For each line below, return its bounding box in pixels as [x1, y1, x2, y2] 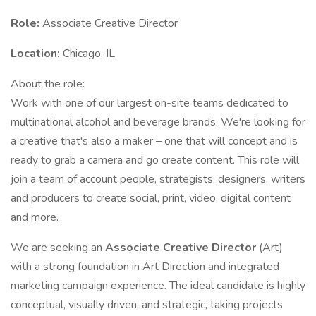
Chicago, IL [63, 46, 115, 61]
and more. [11, 209, 59, 225]
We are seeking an [11, 240, 105, 255]
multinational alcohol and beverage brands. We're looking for [11, 114, 305, 130]
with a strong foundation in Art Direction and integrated [11, 259, 279, 274]
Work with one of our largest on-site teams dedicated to [11, 95, 288, 111]
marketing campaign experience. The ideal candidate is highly [11, 278, 305, 293]
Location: [11, 46, 63, 61]
